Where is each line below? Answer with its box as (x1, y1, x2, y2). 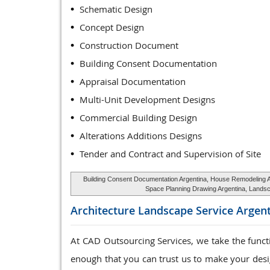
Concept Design (80, 21, 144, 33)
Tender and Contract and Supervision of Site (80, 148, 261, 160)
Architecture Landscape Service (71, 203, 236, 218)
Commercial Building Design (80, 111, 197, 124)
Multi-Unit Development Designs (80, 93, 215, 105)
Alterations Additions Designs (80, 130, 202, 142)
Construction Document (80, 39, 178, 51)
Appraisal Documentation (80, 75, 186, 87)
